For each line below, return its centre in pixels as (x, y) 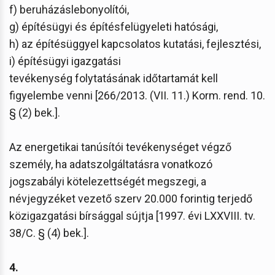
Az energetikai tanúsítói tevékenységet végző (120, 147)
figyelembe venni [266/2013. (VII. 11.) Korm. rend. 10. (137, 95)
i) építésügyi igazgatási (65, 61)
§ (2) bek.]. (35, 112)
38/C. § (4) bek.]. (49, 233)
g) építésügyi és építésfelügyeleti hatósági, (114, 26)
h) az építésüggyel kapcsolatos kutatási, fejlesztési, (135, 44)
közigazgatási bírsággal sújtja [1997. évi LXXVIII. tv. (132, 215)
